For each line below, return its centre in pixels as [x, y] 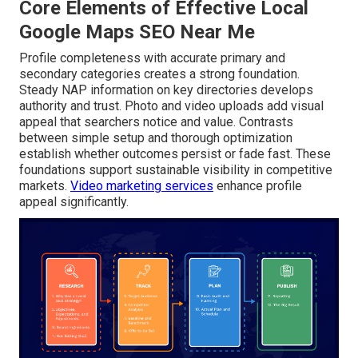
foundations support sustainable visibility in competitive [176, 170]
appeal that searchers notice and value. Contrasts [156, 122]
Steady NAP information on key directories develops [166, 90]
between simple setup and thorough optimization [156, 138]
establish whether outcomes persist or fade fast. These [175, 154]
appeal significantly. [74, 202]
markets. [45, 186]
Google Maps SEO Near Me [137, 32]
